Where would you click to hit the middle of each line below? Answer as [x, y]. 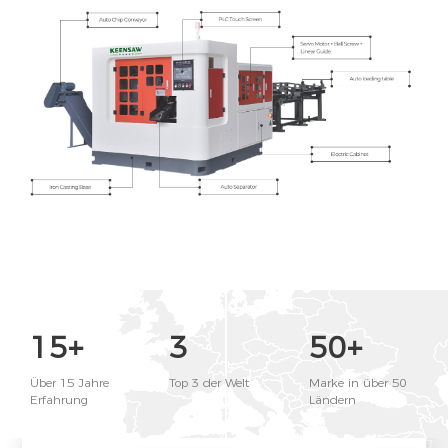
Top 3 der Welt [209, 382]
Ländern [332, 399]
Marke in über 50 [357, 382]
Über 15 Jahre [69, 382]
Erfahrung [59, 399]
